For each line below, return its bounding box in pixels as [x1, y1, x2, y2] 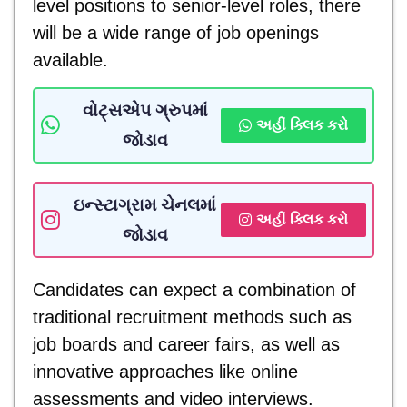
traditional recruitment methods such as [33, 306, 352, 327]
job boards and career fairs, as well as [33, 333, 340, 354]
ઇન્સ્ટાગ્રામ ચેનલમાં [74, 194, 216, 214]
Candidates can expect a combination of [33, 279, 356, 300]
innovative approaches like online [33, 361, 298, 382]
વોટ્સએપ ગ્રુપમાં [82, 100, 208, 120]
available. [33, 49, 108, 70]
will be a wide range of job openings [33, 22, 319, 43]
